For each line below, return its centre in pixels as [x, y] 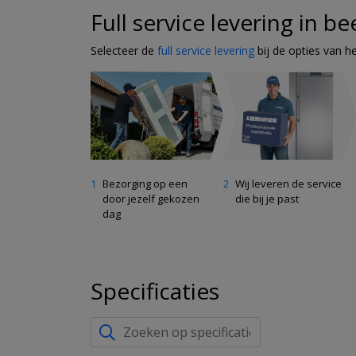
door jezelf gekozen [151, 199]
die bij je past [267, 199]
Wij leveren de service [289, 184]
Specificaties [155, 291]
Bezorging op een [145, 184]
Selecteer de [124, 50]
